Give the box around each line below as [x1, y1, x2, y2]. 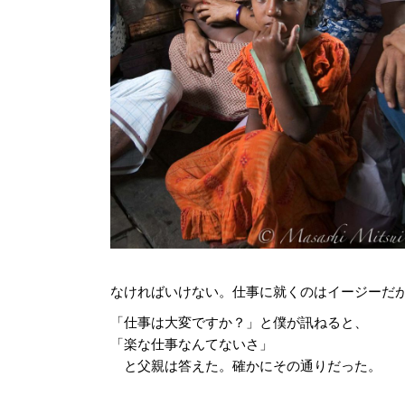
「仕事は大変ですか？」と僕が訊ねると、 [110, 312, 368, 331]
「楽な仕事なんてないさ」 [110, 334, 273, 353]
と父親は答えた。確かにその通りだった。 [110, 355, 381, 374]
